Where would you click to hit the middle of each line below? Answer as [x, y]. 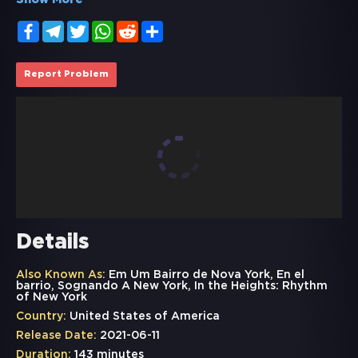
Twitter [109, 27]
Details [53, 243]
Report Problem [66, 75]
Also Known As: [61, 275]
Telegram [90, 27]
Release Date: [56, 336]
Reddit [157, 27]
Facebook [66, 27]
